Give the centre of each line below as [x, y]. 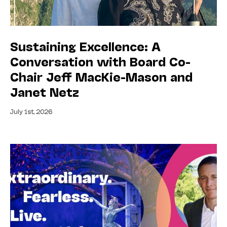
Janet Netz [45, 92]
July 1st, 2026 [31, 111]
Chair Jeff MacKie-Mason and [101, 77]
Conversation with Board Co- [100, 61]
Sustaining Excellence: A [85, 46]
